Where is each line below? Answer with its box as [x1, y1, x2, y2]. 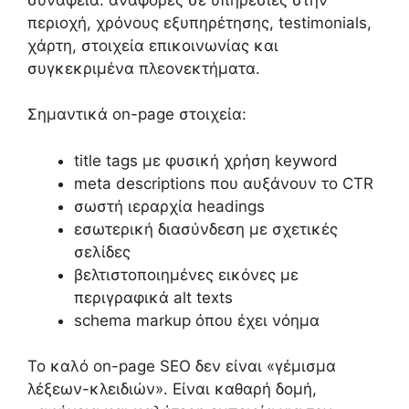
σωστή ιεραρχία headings [74, 196, 265, 215]
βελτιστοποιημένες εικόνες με [74, 265, 299, 284]
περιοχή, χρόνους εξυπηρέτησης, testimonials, [27, 13, 372, 32]
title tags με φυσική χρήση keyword [74, 151, 338, 170]
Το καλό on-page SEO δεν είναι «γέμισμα [27, 357, 336, 376]
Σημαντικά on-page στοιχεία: [27, 105, 246, 124]
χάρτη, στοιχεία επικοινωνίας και [27, 36, 278, 55]
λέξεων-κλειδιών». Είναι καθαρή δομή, [27, 380, 317, 399]
